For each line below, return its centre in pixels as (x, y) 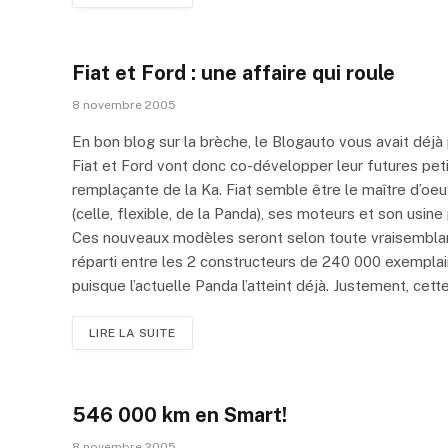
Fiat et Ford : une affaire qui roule (233, 72)
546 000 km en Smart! (179, 414)
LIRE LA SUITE (132, 332)
